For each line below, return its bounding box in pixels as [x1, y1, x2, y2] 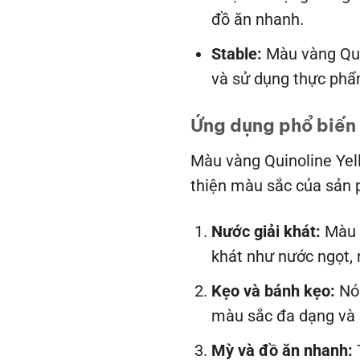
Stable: [211, 44, 262, 63]
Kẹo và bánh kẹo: [211, 281, 335, 301]
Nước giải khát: [211, 223, 321, 242]
